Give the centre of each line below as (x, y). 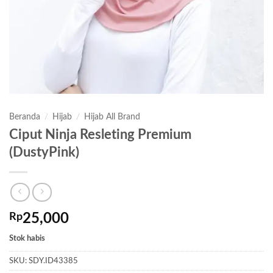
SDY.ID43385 (53, 261)
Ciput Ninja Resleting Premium (100, 134)
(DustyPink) (44, 152)
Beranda (25, 117)
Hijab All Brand (112, 117)
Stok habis (27, 239)
